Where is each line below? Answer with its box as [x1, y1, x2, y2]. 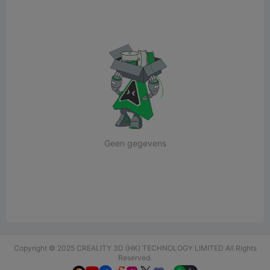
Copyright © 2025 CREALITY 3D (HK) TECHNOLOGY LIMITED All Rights [13, 243, 257, 253]
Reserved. [118, 253, 152, 262]
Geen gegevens [104, 137, 166, 148]
